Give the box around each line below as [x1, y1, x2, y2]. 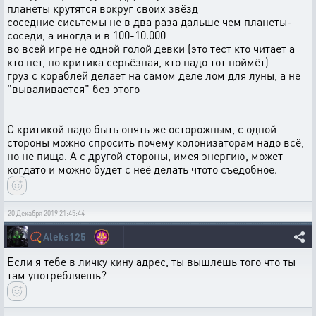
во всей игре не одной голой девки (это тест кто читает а [7, 41, 295, 56]
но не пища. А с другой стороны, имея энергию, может [7, 148, 283, 163]
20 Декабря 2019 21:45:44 [8, 209, 85, 217]
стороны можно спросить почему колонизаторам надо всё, [7, 135, 304, 150]
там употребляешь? [7, 267, 107, 282]
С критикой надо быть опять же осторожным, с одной [7, 121, 276, 136]
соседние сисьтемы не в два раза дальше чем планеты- [7, 14, 292, 29]
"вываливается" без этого [7, 81, 140, 96]
